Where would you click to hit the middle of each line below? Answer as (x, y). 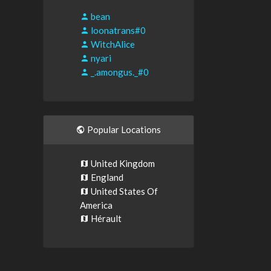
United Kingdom (122, 163)
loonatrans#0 (117, 30)
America (96, 205)
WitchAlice (112, 44)
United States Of (123, 191)
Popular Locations (123, 129)
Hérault (105, 218)
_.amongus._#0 (119, 72)
